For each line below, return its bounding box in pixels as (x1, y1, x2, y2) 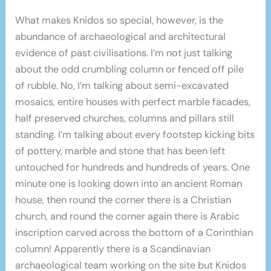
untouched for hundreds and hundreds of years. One (15, 161, 250, 174)
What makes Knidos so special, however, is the (15, 14, 224, 27)
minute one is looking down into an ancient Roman (15, 177, 243, 191)
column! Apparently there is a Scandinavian (15, 243, 211, 256)
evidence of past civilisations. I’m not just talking (15, 47, 233, 60)
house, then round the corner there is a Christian (15, 194, 232, 207)
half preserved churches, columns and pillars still (15, 112, 235, 125)
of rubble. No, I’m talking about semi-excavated (15, 79, 229, 93)
